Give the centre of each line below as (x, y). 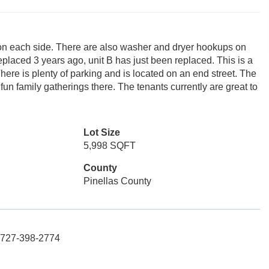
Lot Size (101, 132)
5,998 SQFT (109, 146)
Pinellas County (117, 181)
